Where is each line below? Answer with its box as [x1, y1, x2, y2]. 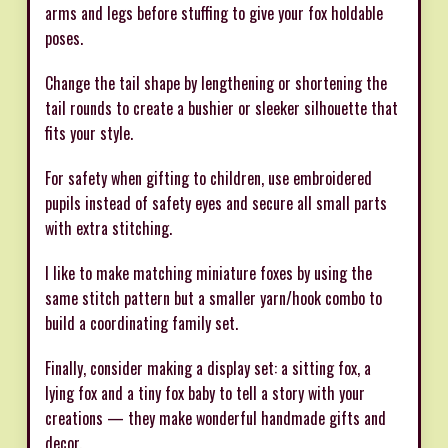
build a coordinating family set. [45, 311, 238, 336]
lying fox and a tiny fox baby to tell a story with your [45, 381, 365, 406]
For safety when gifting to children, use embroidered [45, 166, 372, 191]
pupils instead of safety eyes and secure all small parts [45, 191, 387, 216]
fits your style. [45, 121, 133, 146]
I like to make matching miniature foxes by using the [45, 261, 372, 286]
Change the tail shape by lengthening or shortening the [45, 71, 387, 96]
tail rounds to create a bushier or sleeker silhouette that [45, 96, 398, 121]
